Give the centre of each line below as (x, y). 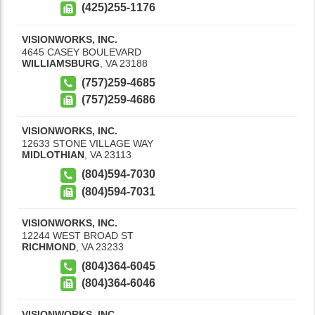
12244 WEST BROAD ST (78, 235)
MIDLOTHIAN (53, 155)
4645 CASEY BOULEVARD (82, 52)
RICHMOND (49, 246)
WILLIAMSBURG (61, 63)
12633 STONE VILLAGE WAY (88, 144)
